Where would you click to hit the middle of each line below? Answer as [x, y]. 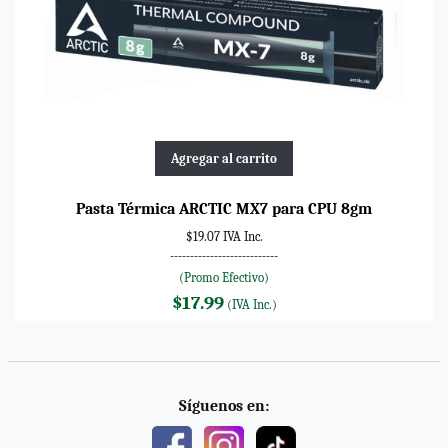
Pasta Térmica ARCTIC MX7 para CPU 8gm [224, 208]
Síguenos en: [224, 405]
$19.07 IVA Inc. [224, 236]
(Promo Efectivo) [224, 277]
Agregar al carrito [224, 158]
